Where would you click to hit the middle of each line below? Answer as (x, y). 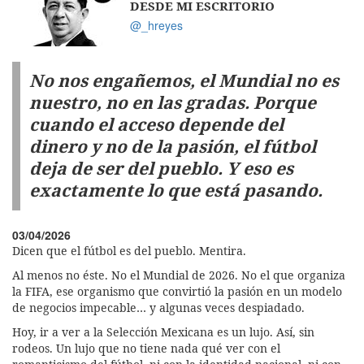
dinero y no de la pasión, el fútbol (172, 147)
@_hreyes (156, 25)
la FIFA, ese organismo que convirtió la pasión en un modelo (177, 291)
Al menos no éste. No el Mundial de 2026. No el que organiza (179, 275)
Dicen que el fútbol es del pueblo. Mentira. (129, 250)
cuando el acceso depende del (156, 125)
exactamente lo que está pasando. (175, 191)
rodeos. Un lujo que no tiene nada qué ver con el (146, 348)
